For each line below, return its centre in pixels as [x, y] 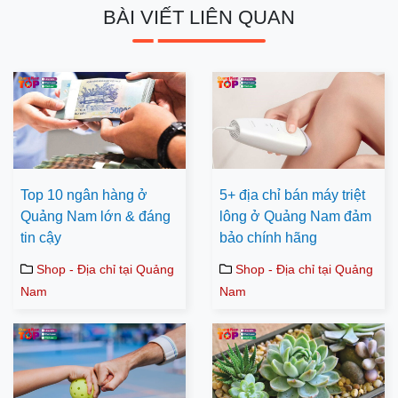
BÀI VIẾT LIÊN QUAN [199, 17]
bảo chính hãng [268, 238]
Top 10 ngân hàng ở [84, 195]
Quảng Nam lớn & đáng [96, 217]
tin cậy [41, 238]
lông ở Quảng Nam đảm [295, 217]
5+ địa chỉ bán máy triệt [292, 195]
